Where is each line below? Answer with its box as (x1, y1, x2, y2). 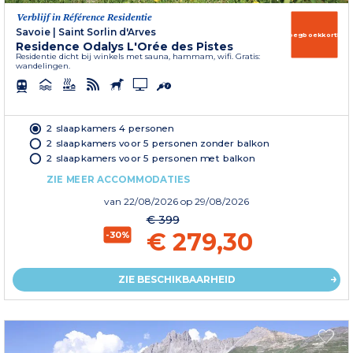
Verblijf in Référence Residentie (17, 11, 152, 24)
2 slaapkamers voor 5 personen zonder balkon (46, 137, 269, 149)
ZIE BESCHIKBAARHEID (117, 273, 236, 286)
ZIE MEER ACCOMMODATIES (46, 173, 191, 185)
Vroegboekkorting (281, 31, 348, 39)
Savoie (16, 26, 50, 39)
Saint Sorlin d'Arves (58, 26, 156, 39)
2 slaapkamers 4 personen (46, 122, 174, 135)
